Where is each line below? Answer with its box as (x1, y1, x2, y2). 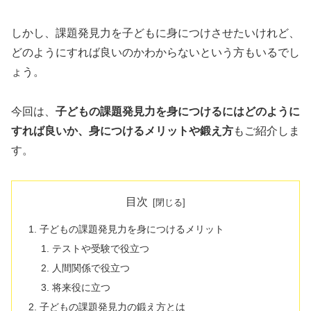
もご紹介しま (233, 124, 300, 137)
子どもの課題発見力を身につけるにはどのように (56, 105, 300, 117)
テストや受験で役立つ (51, 242, 149, 254)
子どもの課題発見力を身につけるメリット (40, 224, 225, 235)
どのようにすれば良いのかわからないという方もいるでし (11, 47, 300, 59)
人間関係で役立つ (51, 262, 130, 274)
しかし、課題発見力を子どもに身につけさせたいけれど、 (11, 27, 300, 40)
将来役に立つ (51, 281, 110, 293)
